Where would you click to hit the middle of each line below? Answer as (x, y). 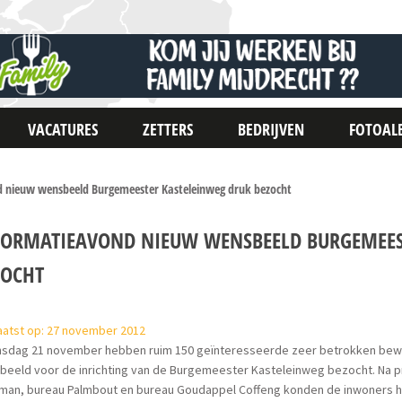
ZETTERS (168, 129)
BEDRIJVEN (271, 129)
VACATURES (63, 129)
